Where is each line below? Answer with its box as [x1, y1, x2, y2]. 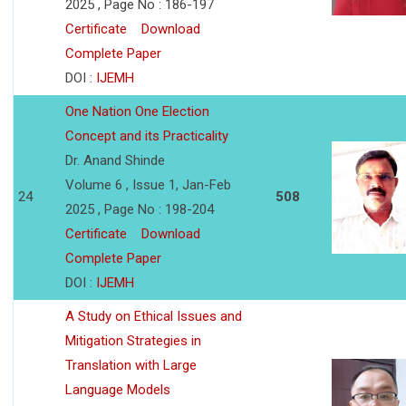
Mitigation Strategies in [65, 333, 201, 350]
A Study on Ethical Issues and [65, 308, 242, 325]
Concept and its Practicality [65, 128, 228, 145]
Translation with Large [65, 357, 197, 374]
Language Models [65, 382, 170, 399]
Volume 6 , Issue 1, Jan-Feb [65, 177, 231, 194]
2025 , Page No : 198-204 [65, 201, 214, 218]
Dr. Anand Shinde [65, 152, 165, 169]
